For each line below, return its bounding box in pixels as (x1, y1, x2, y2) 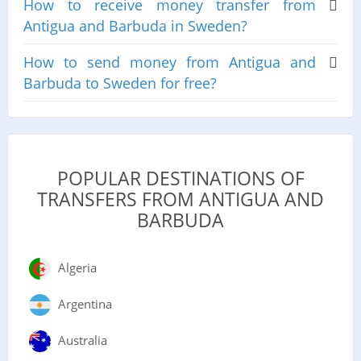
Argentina (57, 295, 112, 312)
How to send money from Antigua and (23, 52, 317, 73)
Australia (57, 331, 107, 348)
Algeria (57, 259, 97, 276)
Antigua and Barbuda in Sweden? (23, 16, 247, 36)
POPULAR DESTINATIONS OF (56, 165, 305, 191)
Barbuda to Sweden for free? (23, 73, 217, 93)
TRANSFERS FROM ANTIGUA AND (37, 186, 324, 212)
